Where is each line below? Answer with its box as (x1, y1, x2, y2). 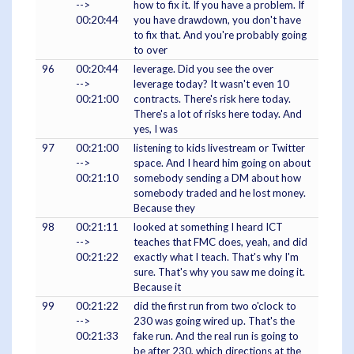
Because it (134, 281, 181, 294)
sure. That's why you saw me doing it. (134, 265, 305, 279)
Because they (134, 201, 195, 215)
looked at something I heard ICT (134, 220, 283, 234)
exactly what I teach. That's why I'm (134, 250, 299, 264)
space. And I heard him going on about (134, 156, 311, 170)
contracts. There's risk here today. (134, 92, 291, 106)
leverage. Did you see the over (134, 62, 273, 76)
